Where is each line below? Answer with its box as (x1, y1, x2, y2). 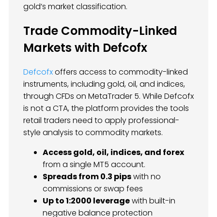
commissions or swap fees (43, 183, 143, 195)
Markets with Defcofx (23, 40, 147, 56)
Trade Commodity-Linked (23, 23, 177, 39)
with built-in (130, 195, 175, 207)
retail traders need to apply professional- (23, 115, 179, 126)
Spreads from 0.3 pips (43, 171, 131, 183)
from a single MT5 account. (43, 159, 145, 170)
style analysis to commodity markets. (23, 127, 163, 139)
